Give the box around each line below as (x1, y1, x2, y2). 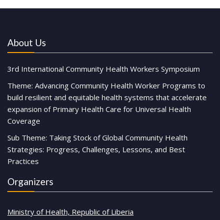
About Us (7, 36, 46, 48)
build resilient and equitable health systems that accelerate (7, 92, 207, 102)
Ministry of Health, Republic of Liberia (7, 206, 134, 217)
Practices (7, 156, 39, 166)
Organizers (7, 175, 54, 187)
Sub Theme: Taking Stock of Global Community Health (7, 132, 188, 142)
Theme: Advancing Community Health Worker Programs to (7, 80, 205, 90)
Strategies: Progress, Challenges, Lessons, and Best (7, 144, 185, 154)
